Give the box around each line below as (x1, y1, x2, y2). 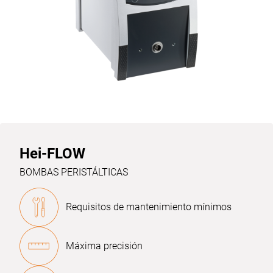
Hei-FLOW (19, 145, 85, 162)
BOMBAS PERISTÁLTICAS (19, 166, 128, 178)
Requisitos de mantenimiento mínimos (66, 201, 232, 213)
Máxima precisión (66, 240, 143, 252)
